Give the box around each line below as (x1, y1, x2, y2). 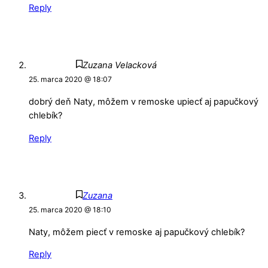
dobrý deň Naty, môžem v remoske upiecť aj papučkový (29, 96, 258, 108)
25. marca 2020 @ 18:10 (29, 205, 111, 215)
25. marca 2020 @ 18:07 (29, 75, 112, 84)
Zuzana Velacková (82, 60, 157, 71)
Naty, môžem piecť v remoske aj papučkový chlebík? (29, 226, 245, 237)
